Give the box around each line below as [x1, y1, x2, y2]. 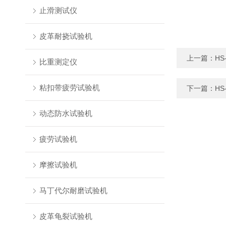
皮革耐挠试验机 [39, 32, 92, 40]
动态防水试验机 [39, 109, 92, 118]
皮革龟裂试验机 [39, 212, 92, 220]
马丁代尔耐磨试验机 [39, 186, 107, 195]
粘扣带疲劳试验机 [39, 83, 100, 92]
